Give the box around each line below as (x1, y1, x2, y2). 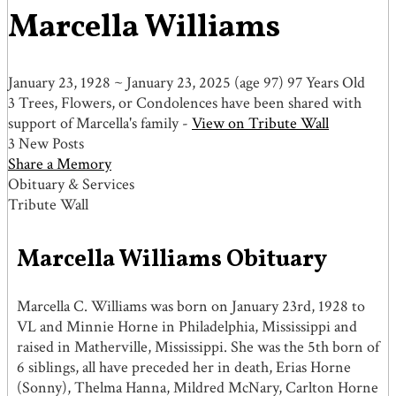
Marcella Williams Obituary (17, 243, 327, 277)
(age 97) (231, 72, 284, 93)
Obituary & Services (8, 173, 134, 194)
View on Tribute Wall (192, 112, 329, 133)
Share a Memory (8, 153, 111, 174)
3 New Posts (8, 133, 84, 154)
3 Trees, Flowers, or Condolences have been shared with (8, 92, 362, 113)
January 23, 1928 (8, 72, 110, 93)
